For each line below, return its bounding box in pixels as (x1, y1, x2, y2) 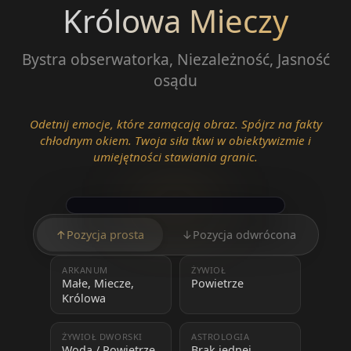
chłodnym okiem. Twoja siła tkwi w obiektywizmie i (40, 132, 311, 148)
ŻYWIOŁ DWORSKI (62, 330, 143, 342)
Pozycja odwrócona (192, 226, 296, 242)
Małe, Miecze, (62, 275, 134, 291)
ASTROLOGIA (191, 330, 250, 342)
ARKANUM (62, 263, 108, 276)
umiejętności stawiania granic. (93, 148, 258, 165)
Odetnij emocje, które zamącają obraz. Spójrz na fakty (29, 115, 322, 132)
